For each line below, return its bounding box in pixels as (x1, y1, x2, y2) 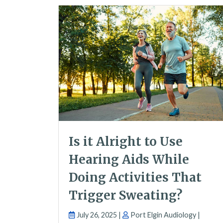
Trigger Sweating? (69, 188, 182, 204)
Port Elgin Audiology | (129, 211, 200, 220)
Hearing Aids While (69, 152, 189, 168)
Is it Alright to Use (69, 134, 183, 150)
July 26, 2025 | (75, 211, 122, 220)
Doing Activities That (69, 170, 202, 186)
